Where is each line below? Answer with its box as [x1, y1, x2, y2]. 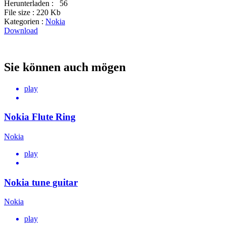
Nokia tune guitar [4, 177, 78, 188]
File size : [4, 8, 36, 17]
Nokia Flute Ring [4, 111, 76, 123]
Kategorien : [4, 17, 45, 26]
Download [4, 26, 38, 35]
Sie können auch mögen [4, 60, 126, 74]
